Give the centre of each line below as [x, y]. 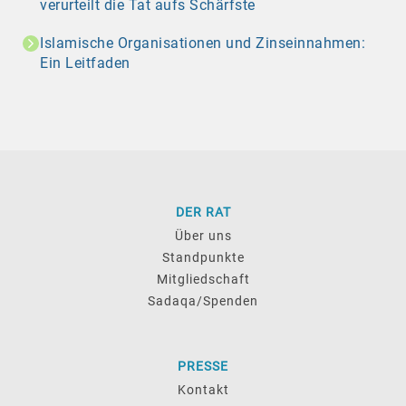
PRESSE [203, 366]
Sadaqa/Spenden [203, 300]
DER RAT [203, 212]
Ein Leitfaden [85, 63]
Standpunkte [203, 257]
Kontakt [203, 389]
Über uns [203, 235]
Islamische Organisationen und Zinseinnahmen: [203, 43]
